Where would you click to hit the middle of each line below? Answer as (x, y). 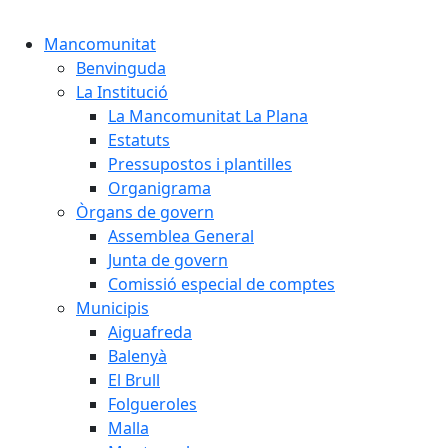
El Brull (134, 380)
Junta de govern (168, 260)
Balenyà (137, 356)
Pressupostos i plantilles (200, 164)
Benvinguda (121, 68)
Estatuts (139, 140)
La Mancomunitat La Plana (208, 116)
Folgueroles (152, 404)
